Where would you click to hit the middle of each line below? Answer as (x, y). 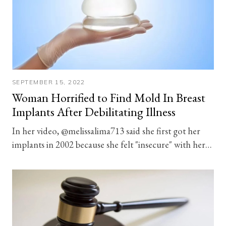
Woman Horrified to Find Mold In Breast (109, 97)
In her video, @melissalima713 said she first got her (106, 130)
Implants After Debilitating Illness (94, 111)
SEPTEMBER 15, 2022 (49, 82)
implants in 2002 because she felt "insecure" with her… (112, 144)
